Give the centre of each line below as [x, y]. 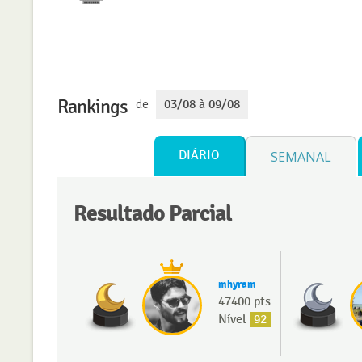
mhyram [237, 284]
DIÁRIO [199, 155]
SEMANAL [301, 156]
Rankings [92, 107]
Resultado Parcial [152, 213]
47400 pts [244, 301]
